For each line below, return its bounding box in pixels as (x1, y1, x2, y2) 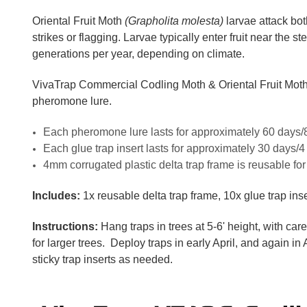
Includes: (32, 190, 80, 201)
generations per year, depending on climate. (32, 48, 245, 60)
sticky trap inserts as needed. (32, 254, 173, 265)
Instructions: (32, 221, 98, 232)
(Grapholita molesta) (125, 15, 223, 27)
